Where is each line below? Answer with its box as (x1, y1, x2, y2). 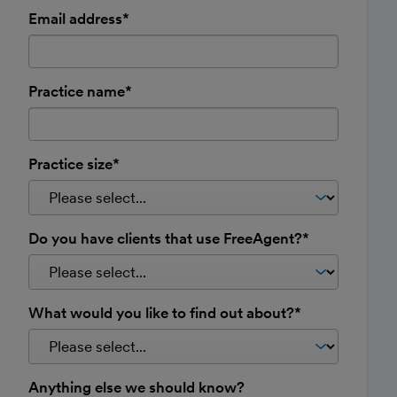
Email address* (28, 9, 129, 27)
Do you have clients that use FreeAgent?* (28, 229, 309, 247)
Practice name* (28, 82, 132, 100)
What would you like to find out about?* (28, 303, 301, 322)
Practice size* (28, 154, 120, 173)
